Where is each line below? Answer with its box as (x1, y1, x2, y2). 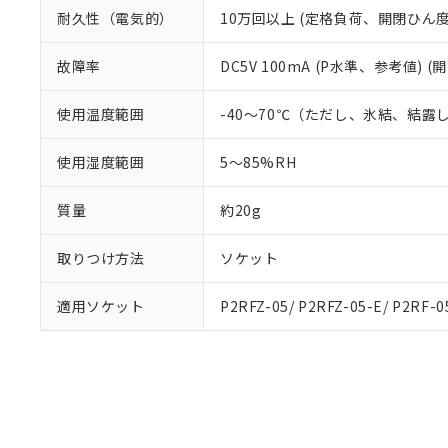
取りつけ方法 (57, 248, 145, 268)
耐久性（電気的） (57, 8, 174, 28)
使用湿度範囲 (57, 152, 145, 172)
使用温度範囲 (57, 104, 145, 124)
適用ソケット (57, 296, 145, 316)
